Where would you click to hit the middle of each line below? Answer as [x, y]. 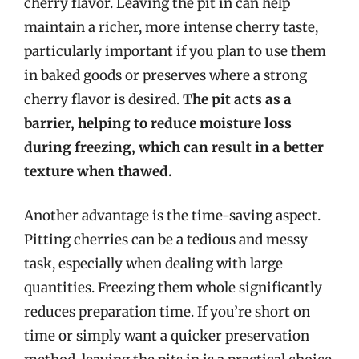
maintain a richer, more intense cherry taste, [171, 27]
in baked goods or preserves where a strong [165, 75]
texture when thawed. [98, 171]
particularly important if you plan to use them [175, 51]
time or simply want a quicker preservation [167, 336]
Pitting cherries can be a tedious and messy [166, 240]
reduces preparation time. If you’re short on [167, 312]
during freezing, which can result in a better [174, 147]
